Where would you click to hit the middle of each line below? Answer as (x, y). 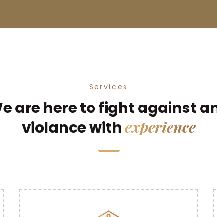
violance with (73, 128)
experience (160, 127)
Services (108, 87)
